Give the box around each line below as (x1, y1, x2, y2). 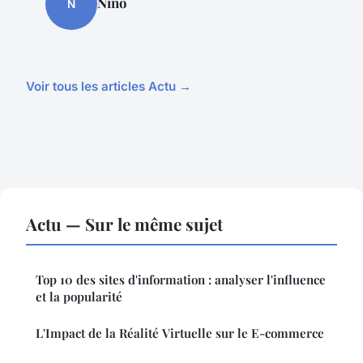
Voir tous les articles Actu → (26, 79, 191, 95)
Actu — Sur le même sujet (26, 212, 223, 236)
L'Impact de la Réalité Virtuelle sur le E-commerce (36, 325, 324, 342)
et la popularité (36, 288, 122, 305)
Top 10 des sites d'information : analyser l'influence (36, 271, 326, 288)
